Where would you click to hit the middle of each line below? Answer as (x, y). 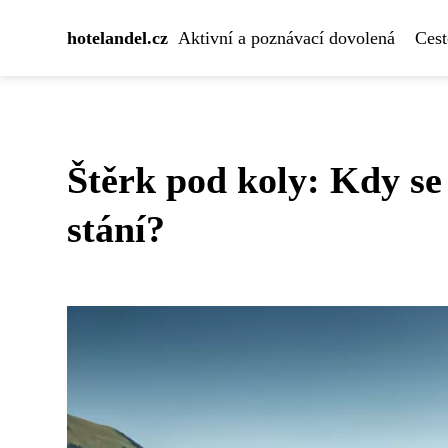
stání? (116, 229)
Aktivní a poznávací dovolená (286, 38)
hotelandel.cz (117, 38)
